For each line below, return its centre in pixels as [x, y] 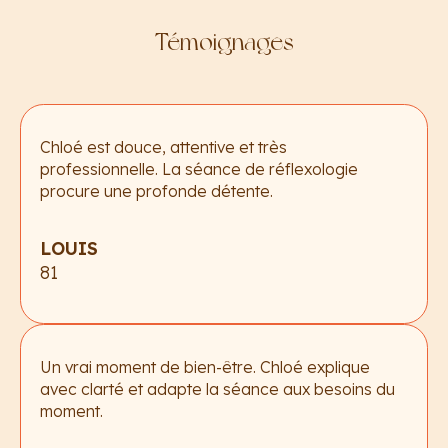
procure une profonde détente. [157, 191]
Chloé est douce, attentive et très [164, 147]
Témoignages [224, 42]
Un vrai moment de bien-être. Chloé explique [205, 367]
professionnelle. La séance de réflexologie [199, 169]
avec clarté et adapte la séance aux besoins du [218, 389]
